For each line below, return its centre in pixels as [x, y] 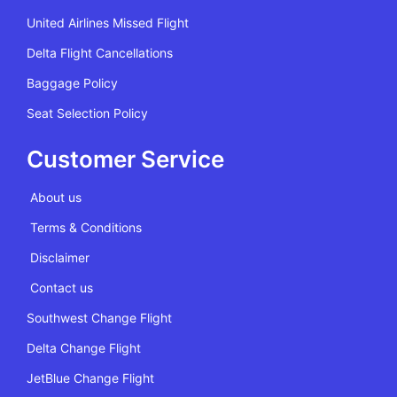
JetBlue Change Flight [90, 378]
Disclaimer [60, 258]
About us [56, 198]
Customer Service [125, 160]
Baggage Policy [72, 83]
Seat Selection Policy [87, 113]
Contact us [62, 288]
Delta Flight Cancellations [100, 53]
